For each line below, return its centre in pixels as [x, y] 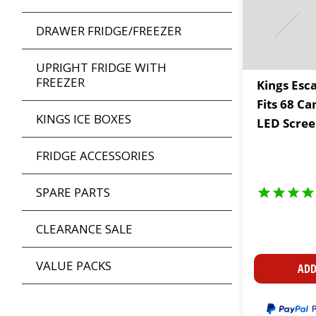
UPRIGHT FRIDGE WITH [101, 68]
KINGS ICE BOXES [84, 119]
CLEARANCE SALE [84, 229]
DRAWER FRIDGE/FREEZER [109, 31]
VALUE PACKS [74, 266]
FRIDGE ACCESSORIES [95, 156]
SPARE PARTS [73, 193]
